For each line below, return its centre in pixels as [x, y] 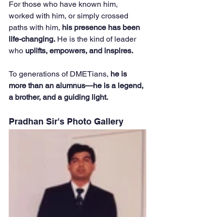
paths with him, [35, 28]
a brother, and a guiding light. [58, 97]
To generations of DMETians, [60, 74]
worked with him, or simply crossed [70, 16]
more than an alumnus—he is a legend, [77, 86]
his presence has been [102, 28]
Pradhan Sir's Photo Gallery [66, 122]
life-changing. [32, 39]
